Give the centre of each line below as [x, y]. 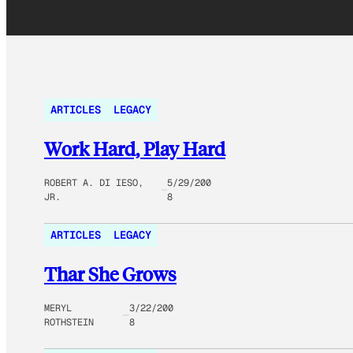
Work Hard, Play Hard [135, 149]
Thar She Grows [110, 273]
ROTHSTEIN [69, 322]
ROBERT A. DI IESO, [94, 182]
